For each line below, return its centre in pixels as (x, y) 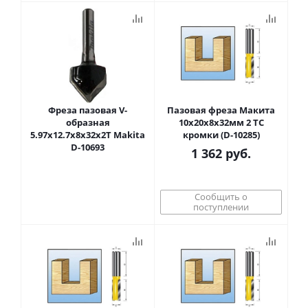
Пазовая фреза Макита (221, 110)
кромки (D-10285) (221, 135)
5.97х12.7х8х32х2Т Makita (88, 135)
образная (88, 122)
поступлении (221, 207)
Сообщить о (221, 197)
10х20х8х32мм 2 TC (221, 122)
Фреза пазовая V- (88, 110)
